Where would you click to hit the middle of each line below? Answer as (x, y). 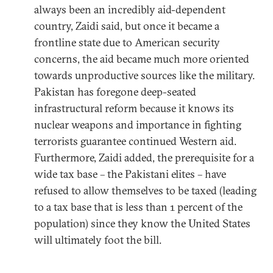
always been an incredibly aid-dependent (130, 9)
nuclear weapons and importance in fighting (138, 124)
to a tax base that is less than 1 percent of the (138, 207)
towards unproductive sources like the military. (144, 75)
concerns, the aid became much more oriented (142, 58)
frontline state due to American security (127, 42)
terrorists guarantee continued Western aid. (135, 141)
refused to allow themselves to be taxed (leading (145, 190)
